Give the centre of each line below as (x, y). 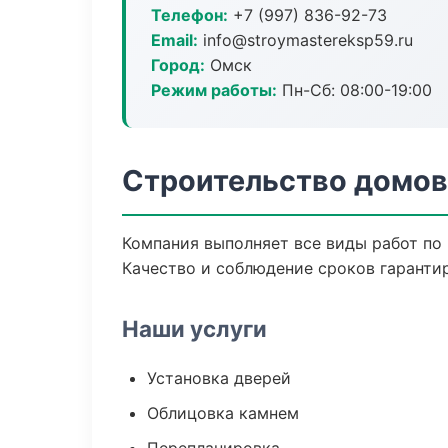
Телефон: (189, 15)
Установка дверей (219, 378)
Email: (174, 40)
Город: (178, 65)
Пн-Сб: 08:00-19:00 (354, 90)
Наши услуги (194, 328)
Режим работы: (214, 90)
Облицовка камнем (223, 413)
